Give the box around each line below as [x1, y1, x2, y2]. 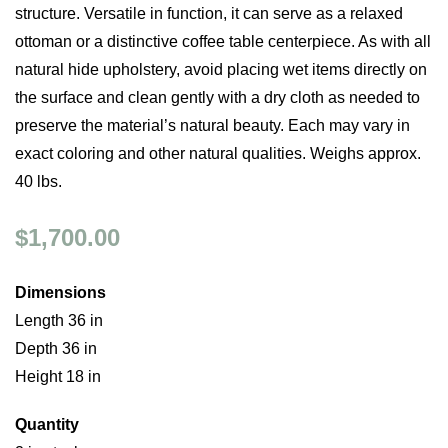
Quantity [15, 416, 79, 433]
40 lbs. [15, 173, 62, 190]
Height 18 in [15, 368, 101, 385]
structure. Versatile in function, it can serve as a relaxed [15, 5, 403, 22]
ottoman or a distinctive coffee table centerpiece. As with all [15, 33, 431, 50]
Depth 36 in [15, 340, 97, 357]
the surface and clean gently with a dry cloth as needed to [15, 89, 420, 106]
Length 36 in [15, 312, 103, 329]
